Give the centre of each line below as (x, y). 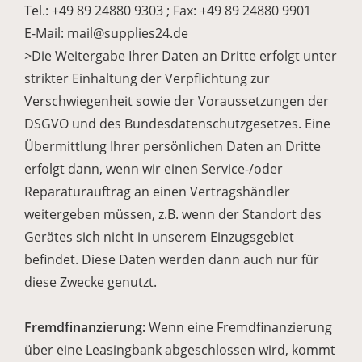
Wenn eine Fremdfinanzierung (239, 327)
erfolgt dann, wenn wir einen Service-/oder (154, 169)
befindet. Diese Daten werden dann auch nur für (172, 259)
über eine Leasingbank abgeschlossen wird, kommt (180, 350)
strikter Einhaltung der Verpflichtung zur (147, 78)
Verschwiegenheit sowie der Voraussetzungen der (177, 101)
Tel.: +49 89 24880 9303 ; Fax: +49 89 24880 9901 (168, 11)
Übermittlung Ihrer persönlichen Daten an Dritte (173, 146)
